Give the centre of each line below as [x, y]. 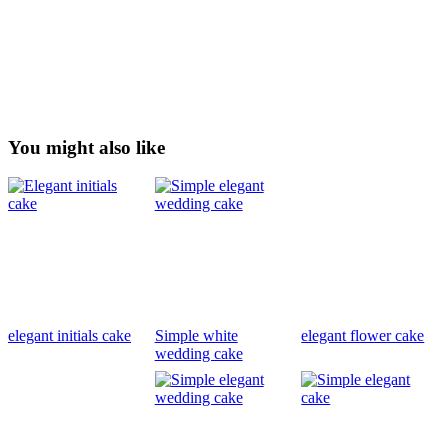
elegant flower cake [363, 336]
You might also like [86, 147]
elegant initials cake [69, 336]
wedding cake [198, 354]
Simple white [196, 336]
